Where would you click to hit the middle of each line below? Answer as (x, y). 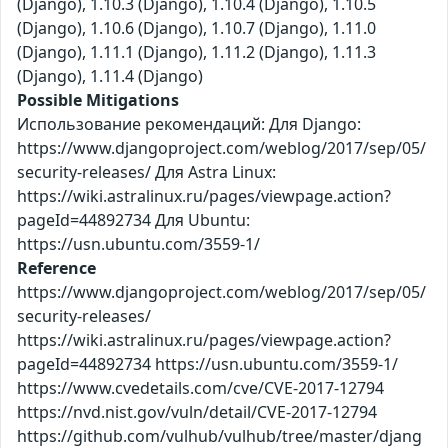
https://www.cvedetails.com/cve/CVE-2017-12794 (200, 388)
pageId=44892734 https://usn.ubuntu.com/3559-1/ (207, 364)
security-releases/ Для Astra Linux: (146, 172)
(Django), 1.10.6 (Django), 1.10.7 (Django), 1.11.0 (196, 28)
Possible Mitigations (98, 100)
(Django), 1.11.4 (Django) (110, 76)
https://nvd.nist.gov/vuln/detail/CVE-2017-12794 (197, 412)
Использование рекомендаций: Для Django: (189, 124)
